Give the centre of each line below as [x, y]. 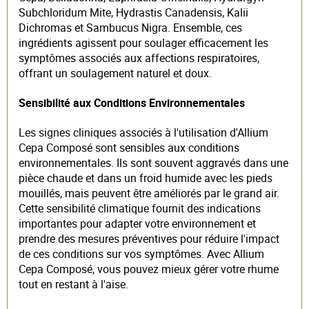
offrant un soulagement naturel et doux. [115, 73]
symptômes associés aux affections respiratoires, [139, 58]
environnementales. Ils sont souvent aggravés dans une [153, 163]
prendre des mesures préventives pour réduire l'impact [149, 239]
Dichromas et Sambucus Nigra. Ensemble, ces [130, 27]
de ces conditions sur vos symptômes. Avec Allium [141, 254]
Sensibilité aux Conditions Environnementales [132, 103]
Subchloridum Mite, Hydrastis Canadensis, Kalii [133, 12]
